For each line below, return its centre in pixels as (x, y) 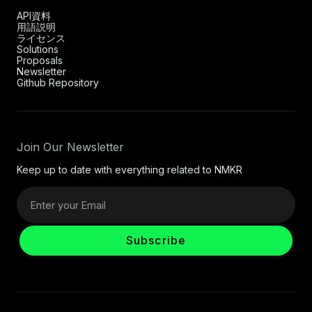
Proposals (40, 61)
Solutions (38, 49)
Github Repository (58, 83)
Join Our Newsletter (70, 147)
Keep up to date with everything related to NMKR (130, 170)
